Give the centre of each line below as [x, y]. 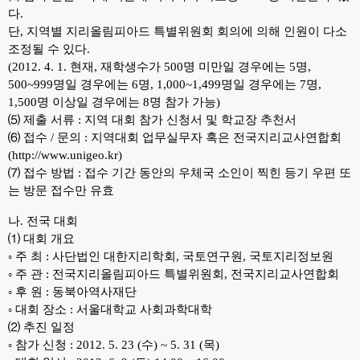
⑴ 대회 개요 [41, 239]
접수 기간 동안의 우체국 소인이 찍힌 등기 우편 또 [218, 173]
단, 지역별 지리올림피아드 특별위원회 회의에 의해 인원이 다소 [178, 31]
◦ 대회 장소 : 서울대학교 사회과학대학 [110, 309]
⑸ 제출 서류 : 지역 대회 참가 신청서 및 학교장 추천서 [152, 120]
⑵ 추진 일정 [41, 327]
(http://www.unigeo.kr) [65, 155]
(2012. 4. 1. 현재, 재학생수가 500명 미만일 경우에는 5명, [160, 67]
